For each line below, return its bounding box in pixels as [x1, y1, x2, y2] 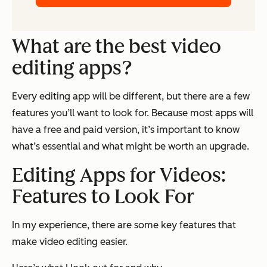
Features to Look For [12, 185, 194, 208]
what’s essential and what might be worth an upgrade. [12, 140, 249, 152]
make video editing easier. [12, 235, 128, 247]
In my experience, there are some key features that [12, 219, 236, 231]
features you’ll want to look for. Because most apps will [12, 107, 253, 119]
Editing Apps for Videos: [12, 163, 226, 187]
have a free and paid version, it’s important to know [12, 123, 240, 135]
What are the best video [12, 35, 221, 58]
